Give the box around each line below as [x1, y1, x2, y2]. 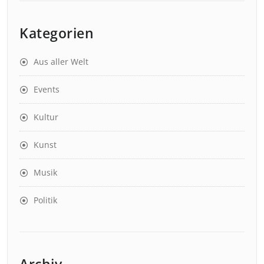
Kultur [34, 111, 58, 123]
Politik [34, 194, 57, 206]
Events [34, 83, 60, 95]
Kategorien [19, 23, 94, 42]
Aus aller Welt [34, 55, 88, 67]
